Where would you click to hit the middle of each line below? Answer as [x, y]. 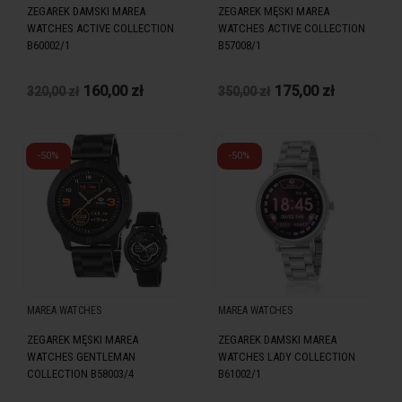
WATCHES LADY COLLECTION [287, 357]
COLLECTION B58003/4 [80, 374]
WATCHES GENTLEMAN [81, 357]
